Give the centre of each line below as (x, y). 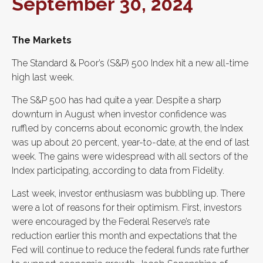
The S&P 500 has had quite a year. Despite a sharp (117, 100)
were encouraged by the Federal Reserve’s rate (111, 222)
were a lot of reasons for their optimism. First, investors (127, 208)
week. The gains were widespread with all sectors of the (130, 156)
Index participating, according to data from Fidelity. (119, 171)
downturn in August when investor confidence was (119, 114)
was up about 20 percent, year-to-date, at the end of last (131, 142)
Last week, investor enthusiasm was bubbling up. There (128, 193)
